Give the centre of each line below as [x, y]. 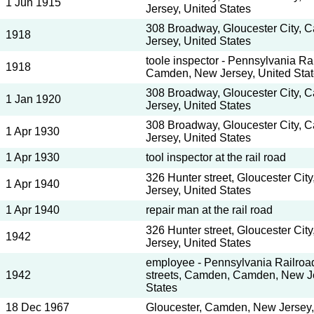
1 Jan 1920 [33, 99]
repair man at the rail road [209, 210]
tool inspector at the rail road [216, 157]
